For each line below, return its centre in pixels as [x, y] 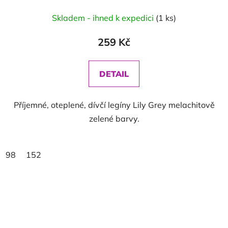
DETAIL [114, 74]
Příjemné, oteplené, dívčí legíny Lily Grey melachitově [114, 105]
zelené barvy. [114, 119]
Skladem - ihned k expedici [104, 18]
